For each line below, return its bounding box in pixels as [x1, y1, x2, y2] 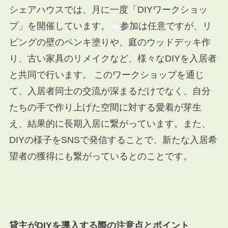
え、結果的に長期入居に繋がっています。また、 [9, 118, 211, 129]
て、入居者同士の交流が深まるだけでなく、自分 [9, 85, 211, 96]
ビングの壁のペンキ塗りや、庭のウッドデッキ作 [9, 37, 211, 47]
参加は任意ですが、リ [120, 20, 212, 31]
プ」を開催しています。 [9, 20, 110, 31]
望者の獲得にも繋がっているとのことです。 [9, 151, 192, 161]
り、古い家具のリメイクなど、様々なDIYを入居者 [9, 53, 217, 64]
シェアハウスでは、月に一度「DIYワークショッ [9, 4, 208, 15]
